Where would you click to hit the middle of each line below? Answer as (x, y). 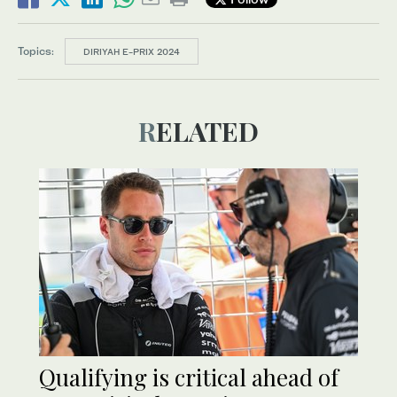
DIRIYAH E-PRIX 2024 (132, 52)
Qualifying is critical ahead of (189, 378)
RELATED (207, 132)
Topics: (36, 51)
